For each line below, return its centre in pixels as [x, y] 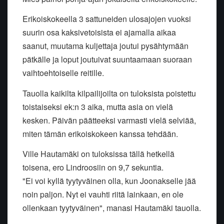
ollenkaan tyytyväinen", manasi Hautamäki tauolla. [112, 208]
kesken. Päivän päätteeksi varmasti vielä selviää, [109, 120]
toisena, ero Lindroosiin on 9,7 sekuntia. [93, 167]
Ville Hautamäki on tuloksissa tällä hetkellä [98, 154]
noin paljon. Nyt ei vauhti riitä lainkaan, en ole [103, 194]
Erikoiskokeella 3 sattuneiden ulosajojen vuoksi [107, 19]
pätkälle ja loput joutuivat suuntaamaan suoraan [107, 59]
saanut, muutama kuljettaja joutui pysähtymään [105, 46]
